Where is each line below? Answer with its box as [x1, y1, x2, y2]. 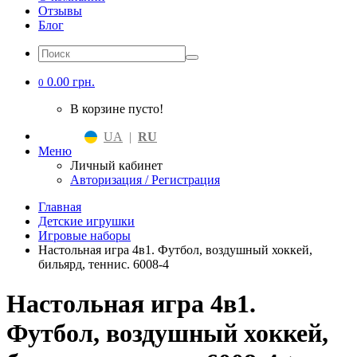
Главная [38, 200, 81, 214]
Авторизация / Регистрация [70, 173, 220, 187]
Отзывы [38, 4, 82, 18]
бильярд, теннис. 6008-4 [38, 257, 169, 272]
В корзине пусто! [70, 102, 163, 116]
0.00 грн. [47, 75, 95, 88]
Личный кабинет [70, 159, 163, 173]
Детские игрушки [38, 214, 135, 229]
